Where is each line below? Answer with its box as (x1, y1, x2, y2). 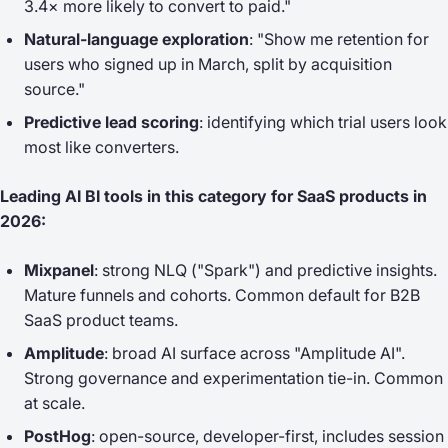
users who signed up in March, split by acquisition (24, 54, 392, 74)
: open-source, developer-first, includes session (91, 426, 444, 446)
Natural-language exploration (24, 29, 249, 49)
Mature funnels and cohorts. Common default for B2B (24, 285, 420, 305)
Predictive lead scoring (24, 112, 199, 132)
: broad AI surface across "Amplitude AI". (104, 343, 405, 363)
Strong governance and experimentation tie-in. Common (24, 368, 443, 388)
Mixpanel (24, 260, 94, 280)
